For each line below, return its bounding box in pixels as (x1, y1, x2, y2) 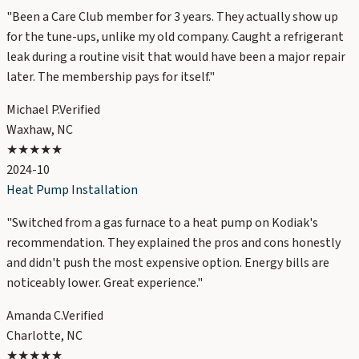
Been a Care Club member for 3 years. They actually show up (12, 8, 338, 26)
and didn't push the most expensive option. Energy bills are (6, 254, 329, 272)
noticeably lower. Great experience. (6, 274, 197, 292)
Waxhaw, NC (6, 121, 73, 139)
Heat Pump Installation (6, 181, 138, 200)
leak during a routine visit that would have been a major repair (6, 48, 345, 67)
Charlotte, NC (6, 327, 83, 345)
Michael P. (6, 101, 59, 119)
